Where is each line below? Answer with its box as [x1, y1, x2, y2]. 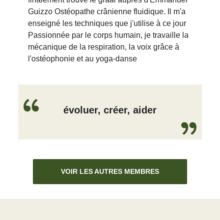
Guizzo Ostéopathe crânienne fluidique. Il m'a [28, 7, 186, 16]
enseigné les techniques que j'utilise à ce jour [28, 19, 187, 27]
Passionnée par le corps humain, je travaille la [28, 31, 189, 39]
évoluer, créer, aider [63, 105, 157, 115]
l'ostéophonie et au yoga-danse [28, 55, 137, 63]
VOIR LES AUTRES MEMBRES [61, 167, 159, 175]
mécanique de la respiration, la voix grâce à [28, 43, 180, 51]
